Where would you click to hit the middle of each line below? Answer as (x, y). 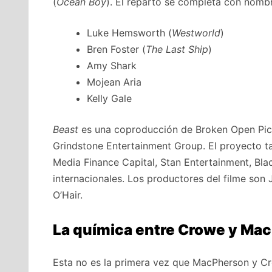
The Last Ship (177, 49)
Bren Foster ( (116, 49)
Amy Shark (112, 66)
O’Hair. (68, 195)
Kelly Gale (109, 99)
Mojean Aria (114, 82)
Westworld (196, 33)
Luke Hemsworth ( (129, 33)
